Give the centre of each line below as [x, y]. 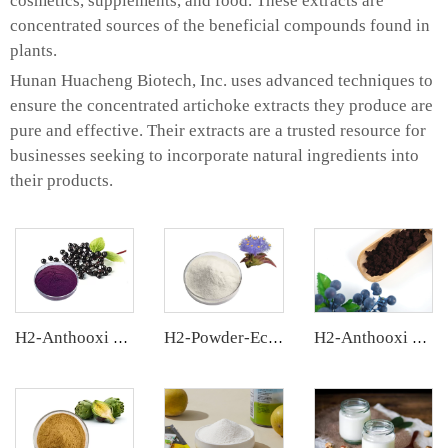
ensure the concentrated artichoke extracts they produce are [221, 106]
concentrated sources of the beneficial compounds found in [220, 26]
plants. [33, 51]
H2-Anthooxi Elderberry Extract [120, 337]
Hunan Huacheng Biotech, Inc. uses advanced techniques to [221, 81]
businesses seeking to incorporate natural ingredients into [214, 156]
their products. [61, 181]
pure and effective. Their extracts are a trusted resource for [218, 131]
